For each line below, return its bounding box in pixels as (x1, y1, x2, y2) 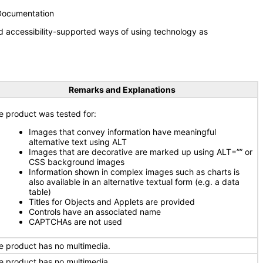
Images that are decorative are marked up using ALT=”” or (29, 147, 252, 157)
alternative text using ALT (29, 137, 127, 147)
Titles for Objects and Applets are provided (29, 197, 195, 207)
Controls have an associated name (29, 207, 161, 217)
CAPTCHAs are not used (29, 217, 122, 227)
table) (29, 187, 51, 197)
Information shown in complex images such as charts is (29, 167, 240, 177)
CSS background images (29, 157, 124, 167)
